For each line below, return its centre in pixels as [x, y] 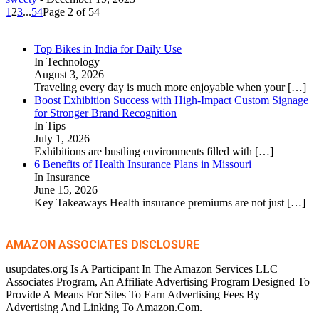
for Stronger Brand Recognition [105, 113]
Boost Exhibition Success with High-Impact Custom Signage [171, 100]
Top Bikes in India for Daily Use [108, 49]
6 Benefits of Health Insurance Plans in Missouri [143, 164]
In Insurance [62, 177]
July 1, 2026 [62, 138]
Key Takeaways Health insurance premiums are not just [161, 203]
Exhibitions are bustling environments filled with [145, 151]
